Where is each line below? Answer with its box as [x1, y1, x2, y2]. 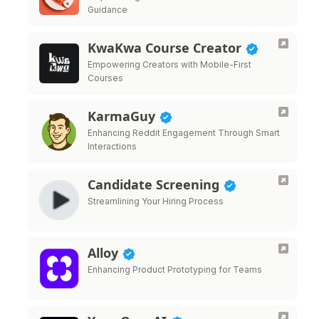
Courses [88, 73, 123, 83]
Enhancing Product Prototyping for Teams [88, 264, 262, 275]
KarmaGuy [88, 108, 159, 125]
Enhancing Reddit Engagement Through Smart [88, 127, 280, 138]
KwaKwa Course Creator [88, 39, 245, 56]
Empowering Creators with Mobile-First [88, 59, 251, 70]
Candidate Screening [88, 176, 223, 193]
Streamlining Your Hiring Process [88, 196, 224, 206]
